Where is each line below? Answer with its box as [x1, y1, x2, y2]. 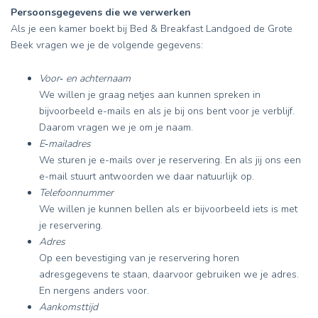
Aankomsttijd [39, 300, 98, 314]
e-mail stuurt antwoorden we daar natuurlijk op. [39, 170, 254, 183]
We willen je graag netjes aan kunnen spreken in [39, 88, 261, 102]
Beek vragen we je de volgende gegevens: [11, 38, 203, 52]
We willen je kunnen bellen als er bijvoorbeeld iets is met [39, 202, 297, 216]
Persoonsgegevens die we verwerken [11, 6, 191, 19]
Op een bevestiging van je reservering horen [39, 251, 239, 265]
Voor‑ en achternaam [39, 72, 131, 85]
